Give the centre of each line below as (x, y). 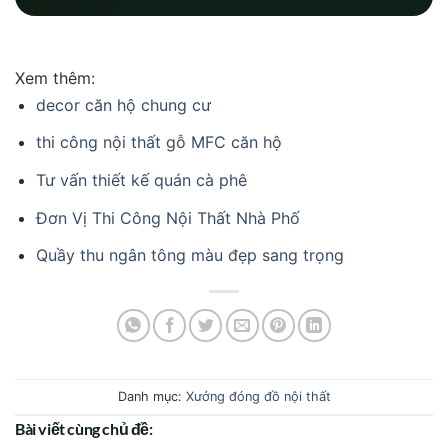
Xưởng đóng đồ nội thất (258, 396)
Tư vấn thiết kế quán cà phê (141, 180)
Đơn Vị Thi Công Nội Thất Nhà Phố (167, 217)
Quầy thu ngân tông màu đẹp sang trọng (189, 255)
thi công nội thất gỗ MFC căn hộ (158, 142)
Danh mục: (149, 396)
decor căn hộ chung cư (123, 104)
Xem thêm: (55, 77)
